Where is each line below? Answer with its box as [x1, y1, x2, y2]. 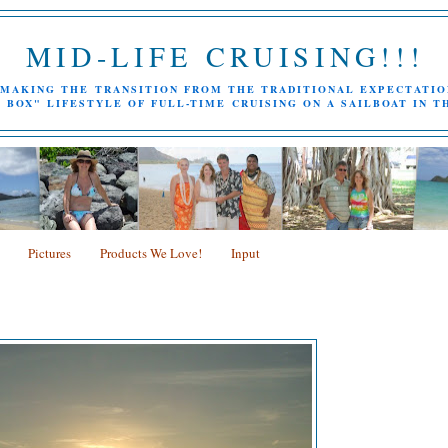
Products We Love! [100, 243, 202, 262]
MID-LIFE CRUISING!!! [25, 37, 425, 75]
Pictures [27, 243, 71, 262]
